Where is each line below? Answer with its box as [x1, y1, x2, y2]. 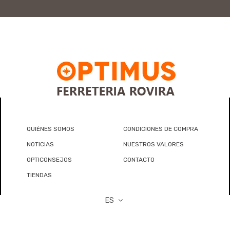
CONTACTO [123, 156, 155, 164]
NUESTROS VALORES [123, 141, 184, 148]
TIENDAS [27, 171, 52, 179]
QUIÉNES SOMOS [27, 125, 74, 133]
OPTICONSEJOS [27, 156, 72, 164]
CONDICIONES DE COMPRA [123, 125, 198, 133]
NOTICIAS [27, 141, 54, 148]
